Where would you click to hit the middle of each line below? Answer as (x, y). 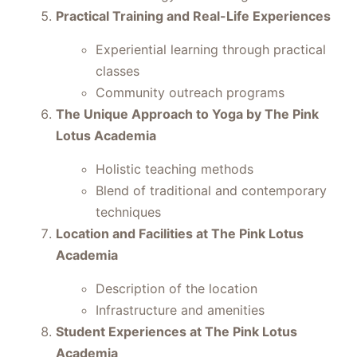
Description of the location (177, 288)
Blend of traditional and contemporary (211, 190)
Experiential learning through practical (211, 49)
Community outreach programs (190, 92)
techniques (128, 212)
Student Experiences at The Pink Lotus (177, 331)
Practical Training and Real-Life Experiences (193, 16)
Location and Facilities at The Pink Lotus (180, 233)
